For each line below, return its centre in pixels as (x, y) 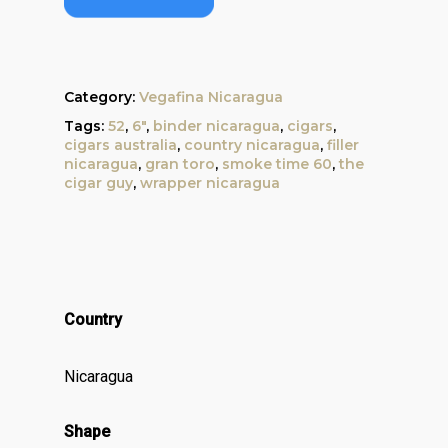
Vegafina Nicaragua (211, 97)
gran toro (180, 164)
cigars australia (120, 145)
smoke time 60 (277, 164)
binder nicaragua (216, 126)
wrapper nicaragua (210, 183)
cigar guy (98, 183)
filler (343, 145)
